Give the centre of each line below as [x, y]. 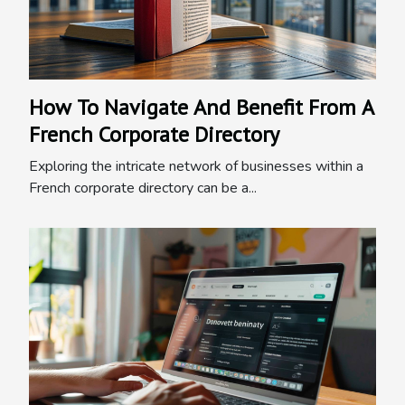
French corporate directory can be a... [143, 188]
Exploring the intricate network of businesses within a [196, 167]
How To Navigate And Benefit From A [202, 108]
